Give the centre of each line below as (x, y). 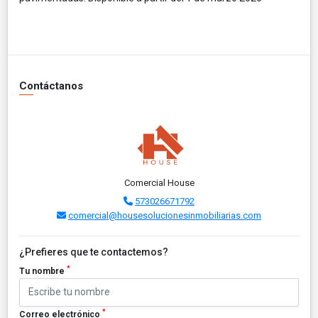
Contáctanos (51, 86)
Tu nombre (43, 271)
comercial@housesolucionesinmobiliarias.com (165, 215)
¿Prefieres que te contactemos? (94, 252)
